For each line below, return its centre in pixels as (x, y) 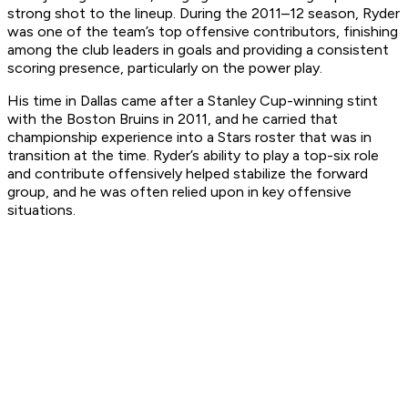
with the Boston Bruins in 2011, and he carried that (173, 119)
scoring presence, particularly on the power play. (165, 68)
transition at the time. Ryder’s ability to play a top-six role (193, 156)
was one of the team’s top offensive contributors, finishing (203, 32)
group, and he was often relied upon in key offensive (179, 192)
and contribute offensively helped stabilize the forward (188, 174)
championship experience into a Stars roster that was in (189, 138)
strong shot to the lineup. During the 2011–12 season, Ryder (204, 14)
